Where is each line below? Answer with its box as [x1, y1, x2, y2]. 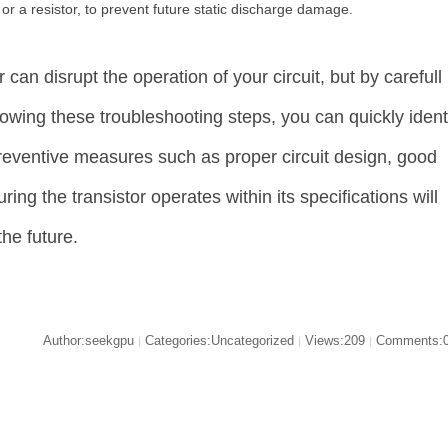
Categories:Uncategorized [140, 333, 298, 348]
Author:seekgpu [42, 333, 138, 348]
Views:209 [300, 333, 369, 348]
